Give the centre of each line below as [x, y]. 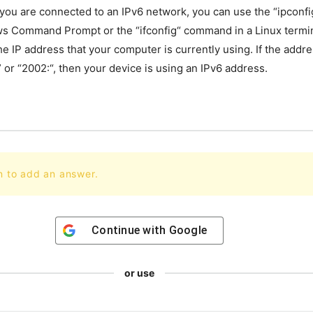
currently [196, 49]
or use [139, 273]
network [165, 12]
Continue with [130, 230]
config [161, 30]
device [124, 68]
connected [64, 12]
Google [188, 230]
